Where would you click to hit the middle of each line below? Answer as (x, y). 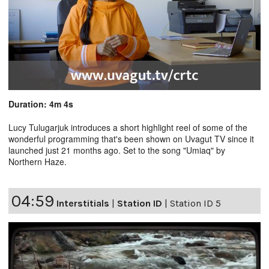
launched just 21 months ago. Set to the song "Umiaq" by (117, 150)
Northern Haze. (38, 161)
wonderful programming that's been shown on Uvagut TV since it (131, 138)
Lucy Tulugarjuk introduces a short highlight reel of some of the (128, 127)
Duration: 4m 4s (41, 104)
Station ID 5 (195, 203)
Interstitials (83, 203)
